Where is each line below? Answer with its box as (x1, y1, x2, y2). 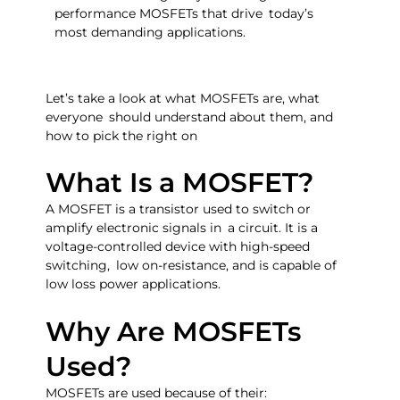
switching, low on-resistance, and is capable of (46, 257, 337, 274)
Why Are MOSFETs (46, 314, 302, 348)
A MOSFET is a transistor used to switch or (46, 201, 312, 218)
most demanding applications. (54, 24, 246, 41)
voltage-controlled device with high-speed (46, 238, 311, 255)
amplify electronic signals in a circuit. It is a (46, 220, 319, 237)
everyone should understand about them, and (46, 108, 334, 125)
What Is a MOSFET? (46, 166, 314, 200)
